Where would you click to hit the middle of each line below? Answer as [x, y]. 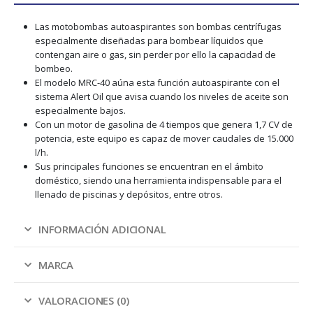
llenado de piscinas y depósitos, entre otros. [129, 195]
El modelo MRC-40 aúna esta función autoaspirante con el [157, 83]
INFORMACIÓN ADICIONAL [102, 230]
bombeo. [53, 69]
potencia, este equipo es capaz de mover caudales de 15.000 [164, 139]
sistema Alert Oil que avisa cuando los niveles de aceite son [161, 97]
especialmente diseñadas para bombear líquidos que [149, 41]
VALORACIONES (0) [83, 301]
